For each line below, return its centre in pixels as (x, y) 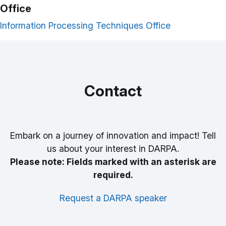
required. (113, 175)
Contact (113, 91)
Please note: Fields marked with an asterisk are (113, 162)
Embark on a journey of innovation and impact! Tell (113, 136)
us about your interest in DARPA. (113, 149)
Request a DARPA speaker (113, 198)
